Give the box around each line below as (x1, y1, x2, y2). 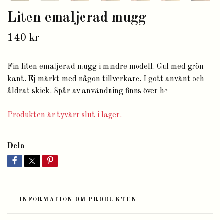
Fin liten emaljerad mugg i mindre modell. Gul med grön (7, 63, 204, 71)
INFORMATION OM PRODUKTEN (19, 196, 137, 203)
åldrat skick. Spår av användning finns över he (7, 87, 168, 96)
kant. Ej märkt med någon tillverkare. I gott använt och (7, 75, 204, 83)
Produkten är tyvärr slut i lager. (7, 111, 124, 120)
